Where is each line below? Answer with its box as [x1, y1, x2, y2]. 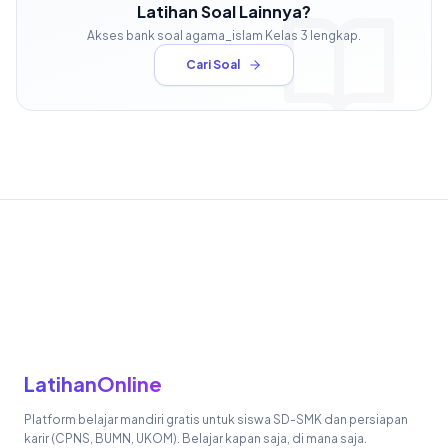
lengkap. [308, 27, 361, 43]
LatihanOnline [24, 371, 162, 396]
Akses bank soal [87, 27, 185, 43]
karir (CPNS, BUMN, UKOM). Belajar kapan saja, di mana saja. [24, 431, 367, 446]
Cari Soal [186, 56, 240, 72]
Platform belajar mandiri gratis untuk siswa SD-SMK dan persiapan [24, 412, 408, 427]
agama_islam [185, 27, 263, 43]
